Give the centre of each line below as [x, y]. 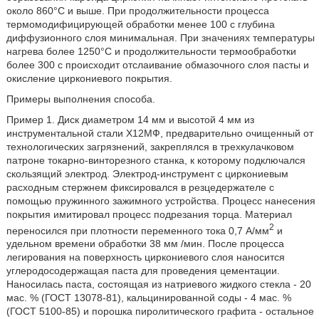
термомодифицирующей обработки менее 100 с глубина [140, 24]
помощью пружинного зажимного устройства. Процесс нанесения [161, 200]
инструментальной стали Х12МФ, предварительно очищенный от [159, 133]
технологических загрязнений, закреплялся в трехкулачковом [150, 146]
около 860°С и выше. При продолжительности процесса [137, 10]
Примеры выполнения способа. [80, 99]
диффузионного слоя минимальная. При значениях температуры [160, 37]
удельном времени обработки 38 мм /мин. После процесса [145, 244]
